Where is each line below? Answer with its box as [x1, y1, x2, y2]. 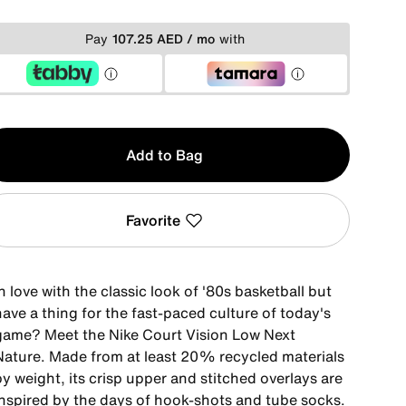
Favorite [126, 209, 180, 231]
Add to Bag [126, 144, 203, 166]
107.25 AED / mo [111, 28, 215, 48]
